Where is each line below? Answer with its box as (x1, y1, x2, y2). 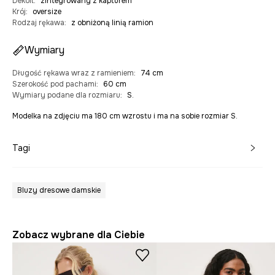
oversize (33, 7, 61, 17)
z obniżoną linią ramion (71, 18, 153, 28)
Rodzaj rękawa (12, 18, 64, 28)
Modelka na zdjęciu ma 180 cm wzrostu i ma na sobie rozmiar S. (12, 111, 238, 122)
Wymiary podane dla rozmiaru (12, 90, 120, 101)
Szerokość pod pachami (12, 79, 96, 90)
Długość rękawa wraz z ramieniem (12, 68, 134, 79)
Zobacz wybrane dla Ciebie (12, 228, 145, 242)
